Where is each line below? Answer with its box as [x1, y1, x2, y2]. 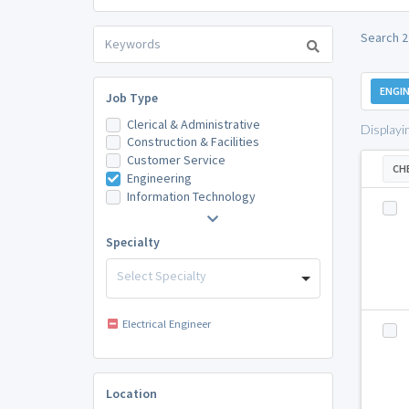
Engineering [126, 169, 192, 186]
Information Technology [126, 187, 256, 204]
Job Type [105, 89, 158, 106]
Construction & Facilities [126, 133, 259, 151]
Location [105, 385, 157, 403]
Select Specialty [117, 267, 206, 284]
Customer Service [126, 152, 225, 169]
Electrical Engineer [121, 317, 211, 331]
